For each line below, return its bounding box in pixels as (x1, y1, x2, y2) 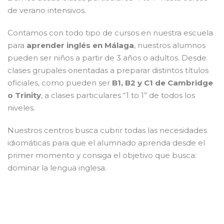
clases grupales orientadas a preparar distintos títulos (7, 65, 208, 75)
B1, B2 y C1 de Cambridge (110, 77, 213, 87)
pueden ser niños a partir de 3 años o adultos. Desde (7, 52, 206, 62)
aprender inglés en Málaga (24, 40, 134, 50)
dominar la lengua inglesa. (7, 162, 106, 172)
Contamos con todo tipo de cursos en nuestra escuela (7, 27, 213, 37)
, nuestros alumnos (134, 40, 205, 50)
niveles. (7, 102, 35, 112)
